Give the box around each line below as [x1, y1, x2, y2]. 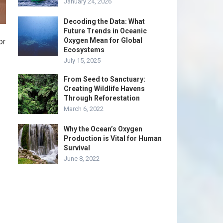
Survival [64, 144, 90, 152]
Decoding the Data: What [64, 17, 145, 25]
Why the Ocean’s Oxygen [64, 125, 142, 133]
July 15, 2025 [64, 57, 101, 64]
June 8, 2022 [64, 155, 100, 162]
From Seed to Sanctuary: [64, 75, 145, 83]
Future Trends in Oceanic [64, 27, 147, 35]
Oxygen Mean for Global [64, 36, 142, 44]
